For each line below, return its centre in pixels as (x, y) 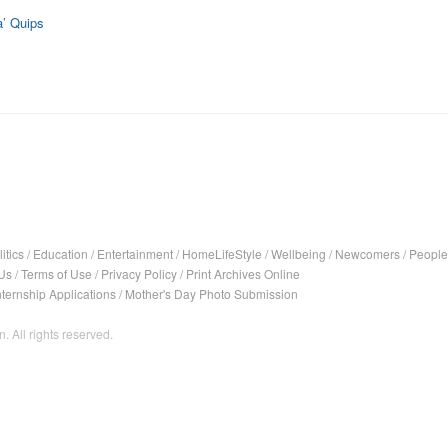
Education (60, 253)
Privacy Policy (139, 273)
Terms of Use (56, 273)
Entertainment (135, 253)
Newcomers (367, 253)
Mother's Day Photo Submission (211, 293)
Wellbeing (298, 253)
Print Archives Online (243, 273)
